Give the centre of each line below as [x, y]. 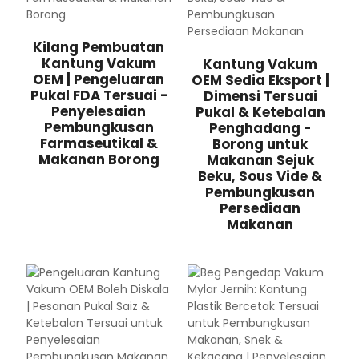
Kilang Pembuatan [99, 47]
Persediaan [260, 208]
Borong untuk [260, 144]
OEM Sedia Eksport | [260, 80]
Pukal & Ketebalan [260, 112]
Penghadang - [260, 128]
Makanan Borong [99, 159]
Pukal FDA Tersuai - [99, 95]
